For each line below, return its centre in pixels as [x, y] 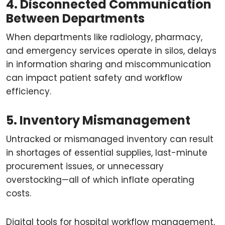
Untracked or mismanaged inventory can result [110, 139]
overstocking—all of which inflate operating [100, 180]
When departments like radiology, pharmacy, [104, 37]
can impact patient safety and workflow [94, 78]
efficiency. [29, 91]
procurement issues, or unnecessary [85, 166]
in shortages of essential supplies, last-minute [107, 153]
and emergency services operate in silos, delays [111, 51]
